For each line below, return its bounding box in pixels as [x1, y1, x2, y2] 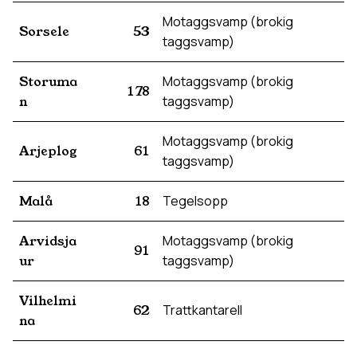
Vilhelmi [19, 292, 76, 310]
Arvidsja [19, 232, 76, 250]
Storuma [19, 73, 77, 91]
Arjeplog [19, 142, 77, 160]
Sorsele [19, 22, 69, 41]
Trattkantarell [163, 301, 242, 319]
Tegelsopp [163, 192, 228, 210]
